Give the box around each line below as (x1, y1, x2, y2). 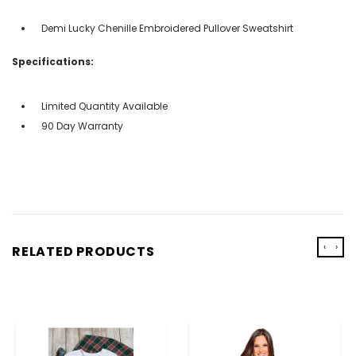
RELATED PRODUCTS (12, 242, 155, 261)
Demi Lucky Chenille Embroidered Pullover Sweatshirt (41, 21, 293, 35)
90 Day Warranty (41, 118, 123, 133)
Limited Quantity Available (41, 99, 168, 113)
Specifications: (12, 54, 94, 68)
